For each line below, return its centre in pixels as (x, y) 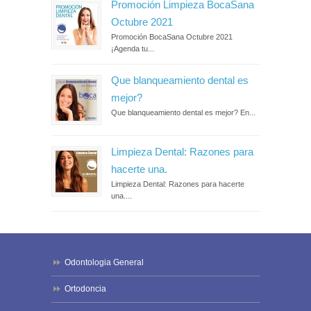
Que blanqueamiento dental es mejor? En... (183, 112)
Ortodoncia (85, 288)
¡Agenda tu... (133, 48)
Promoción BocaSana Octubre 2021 (172, 36)
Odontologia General (104, 262)
